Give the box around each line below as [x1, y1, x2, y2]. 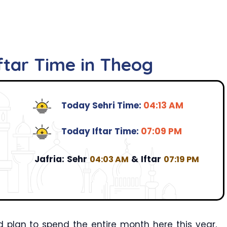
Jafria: [34, 153, 64, 165]
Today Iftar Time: [61, 125, 141, 138]
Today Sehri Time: [61, 99, 143, 112]
